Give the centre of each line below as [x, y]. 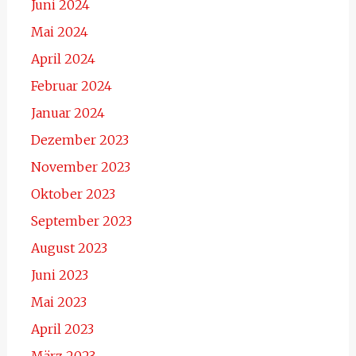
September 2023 [81, 221]
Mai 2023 [58, 302]
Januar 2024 [68, 113]
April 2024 [63, 59]
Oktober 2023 [73, 194]
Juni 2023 [59, 275]
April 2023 [62, 329]
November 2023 [80, 167]
